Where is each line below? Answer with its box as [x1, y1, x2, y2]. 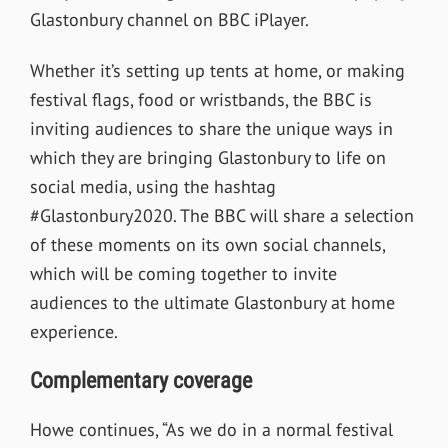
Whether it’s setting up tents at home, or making [29, 58, 405, 82]
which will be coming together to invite [29, 261, 337, 285]
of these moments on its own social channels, [29, 232, 385, 256]
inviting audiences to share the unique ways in [29, 116, 393, 140]
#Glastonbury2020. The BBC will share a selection [29, 203, 414, 227]
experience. [29, 319, 118, 343]
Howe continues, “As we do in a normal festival [29, 417, 393, 441]
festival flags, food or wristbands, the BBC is [29, 87, 372, 111]
